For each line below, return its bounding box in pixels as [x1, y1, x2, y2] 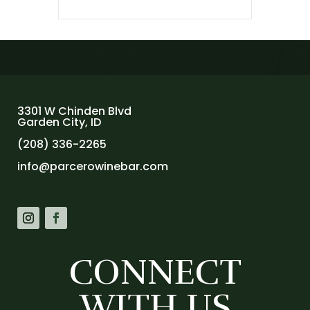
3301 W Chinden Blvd [17, 103, 131, 119]
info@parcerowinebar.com [17, 158, 168, 174]
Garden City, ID [17, 114, 101, 130]
